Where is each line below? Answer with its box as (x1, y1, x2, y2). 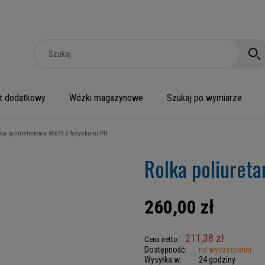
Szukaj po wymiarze (167, 92, 242, 104)
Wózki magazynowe (69, 92, 143, 104)
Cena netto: (144, 235, 179, 244)
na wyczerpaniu (199, 245, 251, 254)
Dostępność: (144, 245, 186, 254)
